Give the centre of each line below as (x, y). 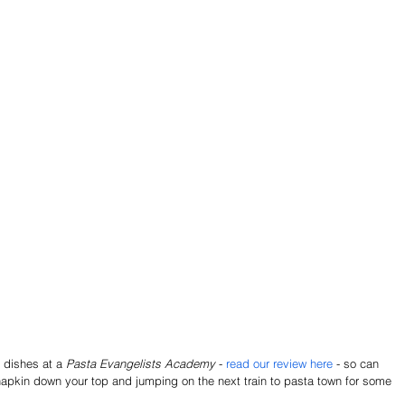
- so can (359, 364)
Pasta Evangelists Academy (141, 364)
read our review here (281, 364)
